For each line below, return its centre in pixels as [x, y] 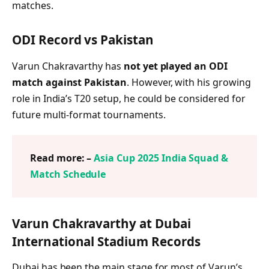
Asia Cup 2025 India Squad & [161, 158]
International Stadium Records [106, 242]
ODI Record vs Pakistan [83, 40]
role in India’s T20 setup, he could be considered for [129, 98]
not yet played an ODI [175, 66]
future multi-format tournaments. [89, 114]
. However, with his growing [189, 82]
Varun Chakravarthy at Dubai [101, 224]
